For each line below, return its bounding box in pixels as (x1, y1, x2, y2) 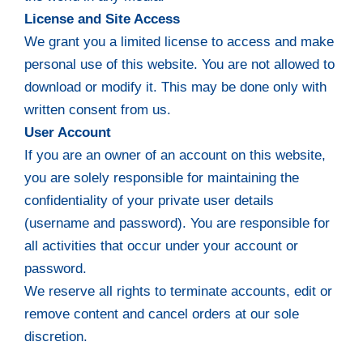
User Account (24, 124, 112, 140)
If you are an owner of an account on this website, (24, 147, 327, 163)
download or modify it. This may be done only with (24, 79, 327, 95)
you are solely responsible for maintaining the (24, 169, 300, 186)
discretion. (24, 328, 88, 344)
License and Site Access (24, 11, 181, 27)
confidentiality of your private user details (24, 192, 275, 208)
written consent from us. (24, 101, 172, 117)
